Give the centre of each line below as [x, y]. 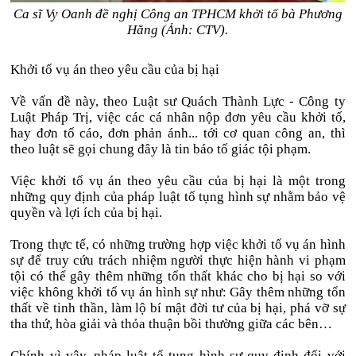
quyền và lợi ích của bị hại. [87, 213]
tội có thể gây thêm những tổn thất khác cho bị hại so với [178, 276]
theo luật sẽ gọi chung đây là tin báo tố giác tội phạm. [161, 149]
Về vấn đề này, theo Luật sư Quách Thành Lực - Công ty [178, 101]
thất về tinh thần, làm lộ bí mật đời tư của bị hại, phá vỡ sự [178, 308]
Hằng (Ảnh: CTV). [178, 30]
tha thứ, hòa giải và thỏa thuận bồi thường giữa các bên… [172, 324]
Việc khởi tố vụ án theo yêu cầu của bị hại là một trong [178, 181]
